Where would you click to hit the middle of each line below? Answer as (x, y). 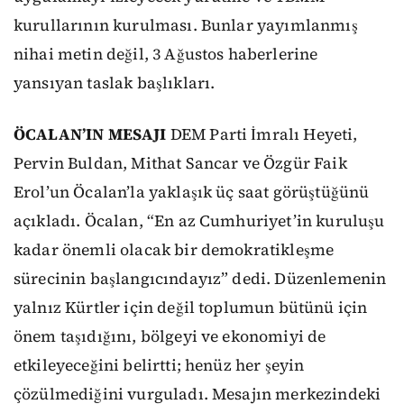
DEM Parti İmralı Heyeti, (262, 135)
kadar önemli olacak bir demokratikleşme (174, 250)
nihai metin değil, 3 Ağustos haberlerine (166, 55)
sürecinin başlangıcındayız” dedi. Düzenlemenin (200, 279)
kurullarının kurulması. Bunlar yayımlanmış (186, 26)
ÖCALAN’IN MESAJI (90, 135)
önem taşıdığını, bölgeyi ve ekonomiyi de (170, 337)
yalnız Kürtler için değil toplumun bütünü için (191, 308)
